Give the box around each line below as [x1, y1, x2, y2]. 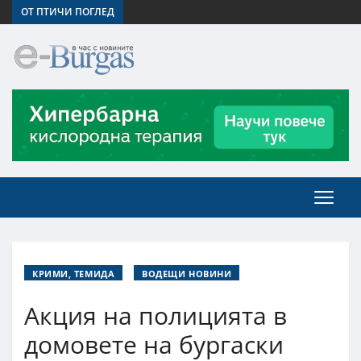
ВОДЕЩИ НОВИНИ [142, 267, 232, 280]
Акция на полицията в [24, 298, 287, 332]
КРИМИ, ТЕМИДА [32, 267, 115, 280]
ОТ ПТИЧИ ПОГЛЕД [21, 5, 114, 19]
